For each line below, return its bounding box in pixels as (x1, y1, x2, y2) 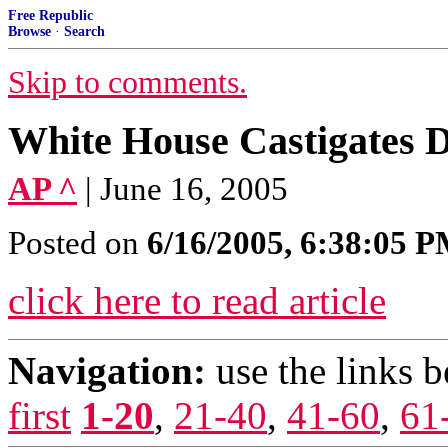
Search (64, 24, 105, 39)
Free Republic (8, 8, 93, 23)
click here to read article (8, 279, 386, 322)
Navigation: (8, 349, 206, 392)
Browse (8, 24, 51, 39)
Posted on (8, 225, 147, 261)
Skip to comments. (8, 65, 247, 100)
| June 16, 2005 (85, 171, 288, 207)
